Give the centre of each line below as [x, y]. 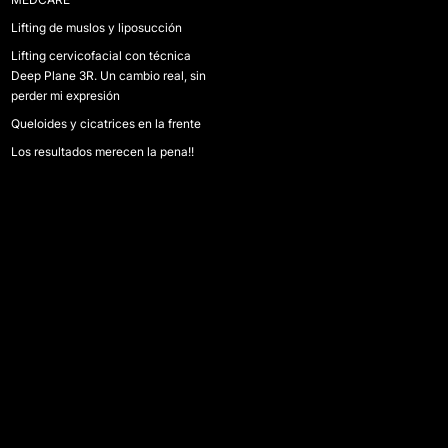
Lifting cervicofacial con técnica [100, 55]
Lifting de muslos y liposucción [96, 27]
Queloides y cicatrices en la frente [105, 123]
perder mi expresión [65, 95]
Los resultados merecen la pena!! [102, 151]
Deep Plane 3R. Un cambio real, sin [108, 75]
